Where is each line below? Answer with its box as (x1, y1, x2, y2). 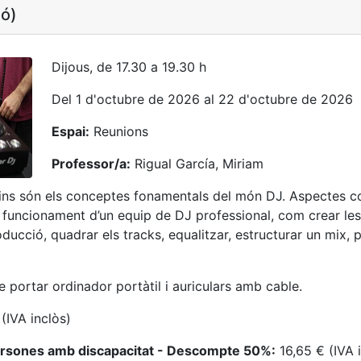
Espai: (52, 123, 89, 139)
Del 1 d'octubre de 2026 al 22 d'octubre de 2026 (52, 91, 353, 107)
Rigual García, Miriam (131, 156, 263, 172)
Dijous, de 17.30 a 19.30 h (52, 59, 206, 75)
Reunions (89, 123, 148, 139)
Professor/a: (52, 156, 131, 172)
